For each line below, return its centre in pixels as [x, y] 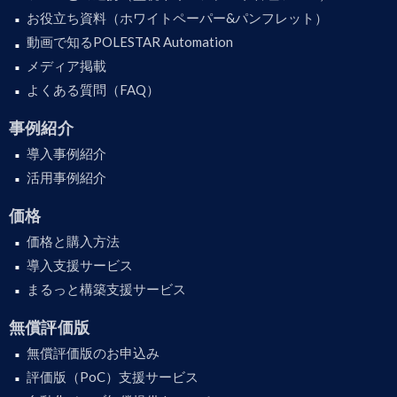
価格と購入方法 [73, 241]
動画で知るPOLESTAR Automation [130, 42]
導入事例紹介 [66, 154]
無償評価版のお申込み [93, 353]
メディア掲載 [66, 66]
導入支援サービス [80, 265]
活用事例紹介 [66, 178]
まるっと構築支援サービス [106, 289]
